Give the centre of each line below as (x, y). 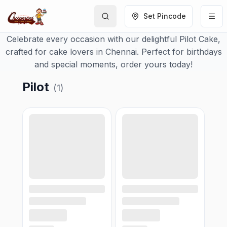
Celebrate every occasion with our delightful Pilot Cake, (113, 39)
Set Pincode (165, 16)
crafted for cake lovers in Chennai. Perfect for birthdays (113, 52)
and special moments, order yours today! (113, 64)
